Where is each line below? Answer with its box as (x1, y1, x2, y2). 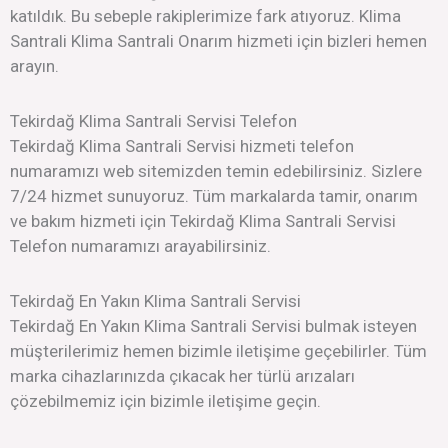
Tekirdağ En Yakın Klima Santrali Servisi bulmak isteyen (10, 315, 417, 336)
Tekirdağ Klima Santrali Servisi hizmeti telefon (10, 135, 354, 156)
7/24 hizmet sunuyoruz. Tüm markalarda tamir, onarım (10, 185, 418, 206)
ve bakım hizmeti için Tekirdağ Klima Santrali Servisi (10, 210, 396, 231)
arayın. (10, 56, 59, 76)
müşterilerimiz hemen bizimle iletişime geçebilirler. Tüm (10, 340, 427, 361)
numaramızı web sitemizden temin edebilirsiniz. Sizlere (10, 160, 422, 181)
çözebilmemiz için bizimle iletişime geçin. (10, 390, 321, 411)
